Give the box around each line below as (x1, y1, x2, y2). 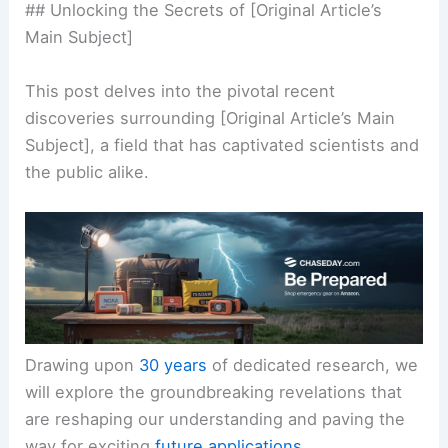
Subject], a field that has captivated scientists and (25, 134, 420, 155)
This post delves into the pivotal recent (25, 80, 336, 101)
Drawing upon (25, 355, 140, 376)
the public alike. (25, 161, 150, 182)
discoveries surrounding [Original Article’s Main (25, 107, 396, 128)
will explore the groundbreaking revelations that (25, 382, 403, 403)
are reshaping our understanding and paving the (25, 409, 406, 430)
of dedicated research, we (207, 355, 419, 376)
